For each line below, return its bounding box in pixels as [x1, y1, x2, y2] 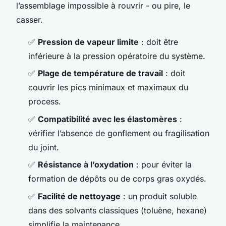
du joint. [28, 142, 59, 152]
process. [28, 96, 61, 107]
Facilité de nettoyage [38, 191, 121, 201]
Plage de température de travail [38, 68, 163, 79]
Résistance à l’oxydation [38, 159, 134, 170]
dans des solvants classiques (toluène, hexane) [28, 205, 207, 215]
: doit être [139, 37, 178, 47]
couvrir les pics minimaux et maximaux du [28, 82, 188, 93]
